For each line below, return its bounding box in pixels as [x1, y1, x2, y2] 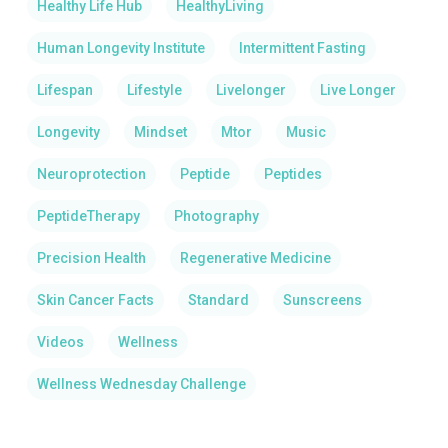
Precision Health [36, 250, 146, 267]
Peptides [263, 166, 322, 183]
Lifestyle [126, 82, 182, 99]
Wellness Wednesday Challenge [36, 376, 246, 393]
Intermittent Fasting [238, 40, 366, 57]
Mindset [133, 124, 187, 141]
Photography [173, 208, 259, 225]
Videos [36, 334, 84, 351]
